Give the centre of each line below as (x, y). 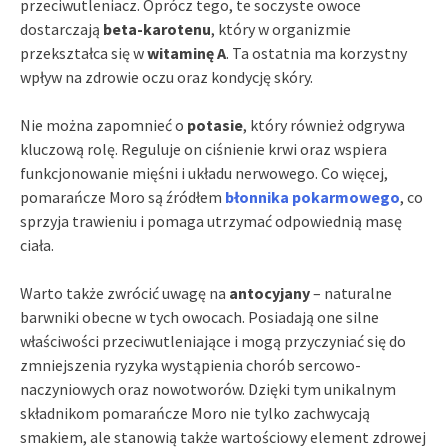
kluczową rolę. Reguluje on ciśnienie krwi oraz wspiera (203, 149)
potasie (215, 125)
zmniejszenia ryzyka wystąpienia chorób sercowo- (190, 365)
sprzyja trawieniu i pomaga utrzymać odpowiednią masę (211, 221)
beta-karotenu (157, 29)
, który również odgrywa (324, 125)
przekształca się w (83, 53)
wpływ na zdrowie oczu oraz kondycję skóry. (166, 77)
